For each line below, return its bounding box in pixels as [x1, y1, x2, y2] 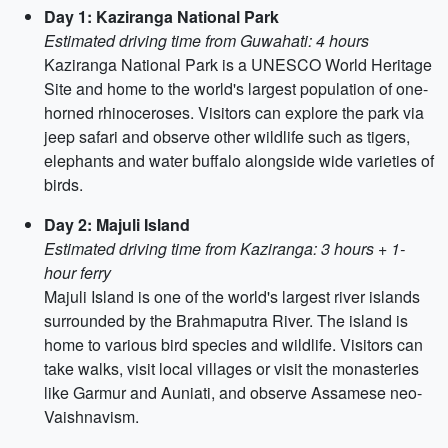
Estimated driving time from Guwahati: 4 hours [44, 29, 369, 52]
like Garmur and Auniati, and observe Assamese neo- [44, 381, 422, 404]
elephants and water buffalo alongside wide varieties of [44, 149, 434, 172]
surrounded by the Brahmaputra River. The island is [44, 309, 408, 332]
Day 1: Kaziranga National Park [44, 5, 279, 28]
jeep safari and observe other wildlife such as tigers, [44, 125, 410, 148]
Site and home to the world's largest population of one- [44, 77, 428, 100]
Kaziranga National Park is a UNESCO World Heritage [44, 53, 432, 76]
